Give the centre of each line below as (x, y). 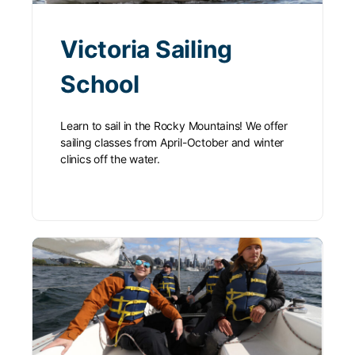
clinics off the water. (110, 159)
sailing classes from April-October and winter (172, 143)
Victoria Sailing (147, 50)
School (100, 84)
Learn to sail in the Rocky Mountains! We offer (174, 126)
